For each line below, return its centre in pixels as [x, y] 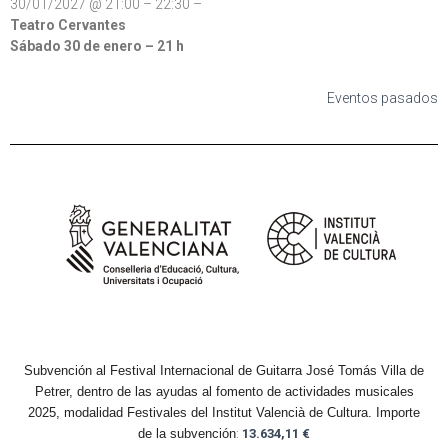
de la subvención [187, 433]
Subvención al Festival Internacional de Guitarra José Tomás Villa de [224, 370]
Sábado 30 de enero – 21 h [97, 45]
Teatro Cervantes [68, 24]
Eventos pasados [382, 97]
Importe [398, 412]
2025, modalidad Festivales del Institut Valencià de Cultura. [202, 412]
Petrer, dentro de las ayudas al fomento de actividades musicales [224, 391]
